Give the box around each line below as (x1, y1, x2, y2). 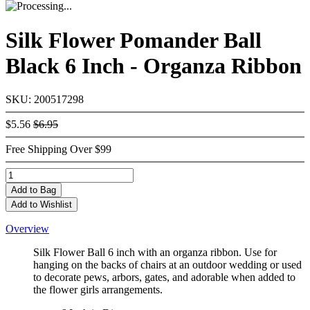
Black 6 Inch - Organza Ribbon (6, 53, 302, 78)
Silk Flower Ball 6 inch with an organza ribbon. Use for (33, 246, 277, 258)
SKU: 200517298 (6, 93, 84, 105)
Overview (6, 222, 49, 235)
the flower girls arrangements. (33, 283, 163, 295)
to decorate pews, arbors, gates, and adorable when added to (33, 271, 295, 283)
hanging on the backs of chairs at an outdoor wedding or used (33, 258, 302, 271)
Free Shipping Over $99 (6, 143, 111, 155)
